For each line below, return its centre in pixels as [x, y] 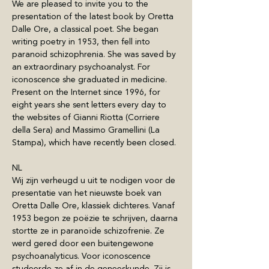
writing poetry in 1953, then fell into [82, 42]
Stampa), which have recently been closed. [94, 143]
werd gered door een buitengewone [84, 243]
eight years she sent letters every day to [90, 105]
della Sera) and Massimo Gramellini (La [87, 130]
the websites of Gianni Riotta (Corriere [87, 117]
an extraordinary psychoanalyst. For [82, 67]
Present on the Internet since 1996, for [87, 92]
